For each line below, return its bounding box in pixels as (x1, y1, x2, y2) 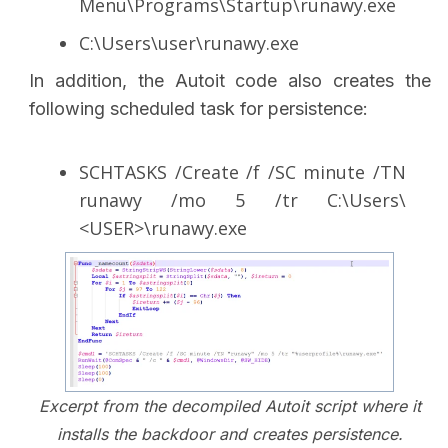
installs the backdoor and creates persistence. (56, 424, 403, 445)
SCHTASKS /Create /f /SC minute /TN (79, 160, 406, 185)
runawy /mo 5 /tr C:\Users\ (79, 188, 406, 213)
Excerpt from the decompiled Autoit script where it (38, 396, 421, 417)
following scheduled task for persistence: (29, 98, 374, 120)
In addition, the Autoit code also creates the (29, 70, 431, 92)
